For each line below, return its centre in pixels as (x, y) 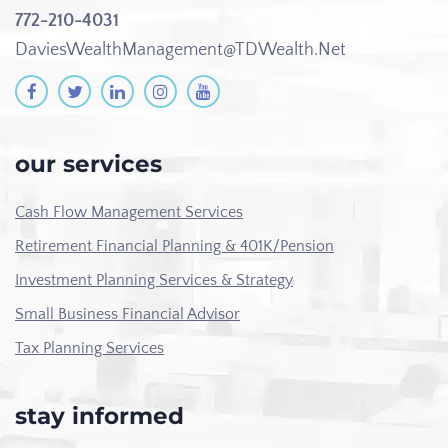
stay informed (99, 416)
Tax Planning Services (89, 348)
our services (88, 164)
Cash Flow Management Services (129, 212)
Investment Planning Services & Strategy (154, 280)
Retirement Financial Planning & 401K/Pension (174, 246)
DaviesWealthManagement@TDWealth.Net (180, 50)
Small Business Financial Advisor (127, 314)
